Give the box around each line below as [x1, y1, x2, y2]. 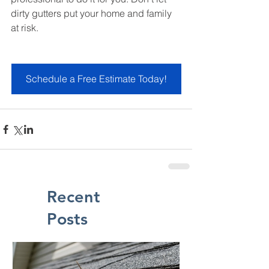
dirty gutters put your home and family [11, 7, 174, 20]
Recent [47, 187, 100, 207]
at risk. [11, 22, 38, 34]
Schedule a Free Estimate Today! [25, 73, 167, 85]
